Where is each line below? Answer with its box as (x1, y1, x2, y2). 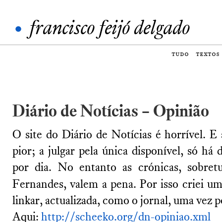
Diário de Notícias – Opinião (12, 101, 209, 121)
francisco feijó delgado (29, 15, 190, 40)
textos (196, 50, 220, 57)
